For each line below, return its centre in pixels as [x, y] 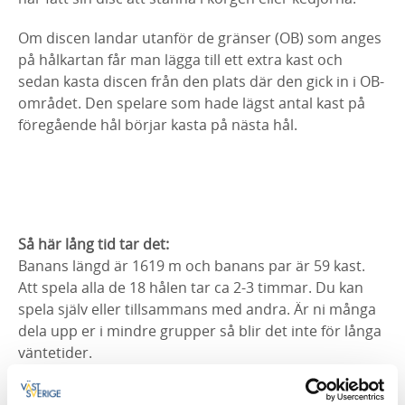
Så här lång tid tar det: [94, 244]
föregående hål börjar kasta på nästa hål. [158, 125]
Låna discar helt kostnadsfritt [118, 392]
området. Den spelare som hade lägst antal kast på [192, 103]
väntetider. [55, 353]
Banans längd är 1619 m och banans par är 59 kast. [192, 266]
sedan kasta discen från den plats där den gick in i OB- [201, 81]
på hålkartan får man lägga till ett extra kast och [180, 60]
